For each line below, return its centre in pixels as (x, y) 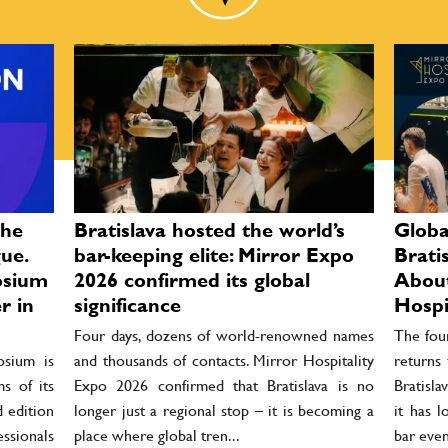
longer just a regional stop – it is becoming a (224, 410)
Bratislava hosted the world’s (209, 229)
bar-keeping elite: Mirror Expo (214, 254)
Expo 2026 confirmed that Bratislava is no (224, 385)
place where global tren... (157, 435)
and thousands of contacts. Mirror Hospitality (224, 360)
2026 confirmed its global (192, 279)
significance (127, 304)
